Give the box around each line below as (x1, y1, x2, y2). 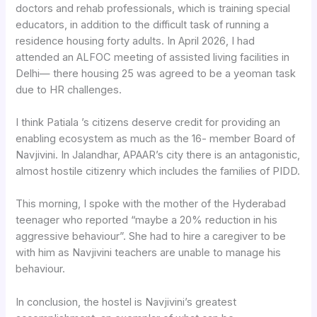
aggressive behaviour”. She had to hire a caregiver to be (16, 230, 287, 243)
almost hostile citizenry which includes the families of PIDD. (16, 165, 301, 178)
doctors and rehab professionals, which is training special (16, 1, 291, 15)
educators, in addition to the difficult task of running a (16, 18, 270, 31)
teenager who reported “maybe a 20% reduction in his (16, 214, 278, 227)
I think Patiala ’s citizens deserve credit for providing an (16, 116, 281, 129)
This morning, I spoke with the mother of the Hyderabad (16, 197, 287, 211)
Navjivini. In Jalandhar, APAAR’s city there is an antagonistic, (16, 149, 301, 162)
